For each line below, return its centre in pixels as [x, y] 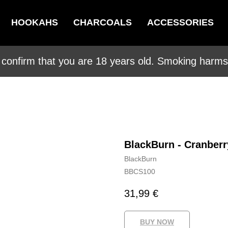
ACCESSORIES [180, 22]
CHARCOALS [102, 22]
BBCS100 [140, 172]
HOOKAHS [34, 22]
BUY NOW [157, 222]
